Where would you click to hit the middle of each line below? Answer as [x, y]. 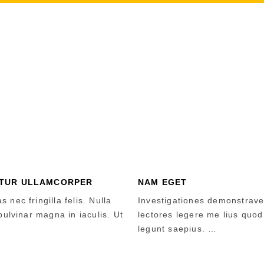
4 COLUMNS [132, 34]
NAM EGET [163, 182]
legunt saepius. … [178, 229]
